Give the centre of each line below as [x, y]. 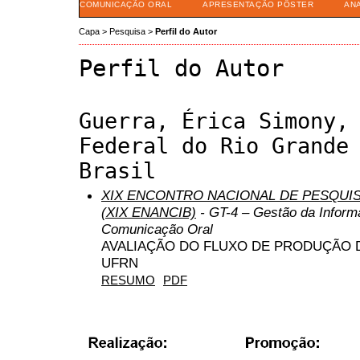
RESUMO [128, 280]
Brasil [117, 170]
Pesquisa [127, 32]
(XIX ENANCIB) [149, 212]
